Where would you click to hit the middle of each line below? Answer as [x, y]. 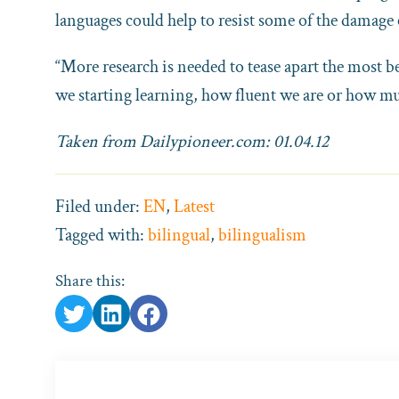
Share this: [90, 281]
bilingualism [262, 235]
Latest [194, 206]
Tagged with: [102, 235]
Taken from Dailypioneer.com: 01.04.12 [194, 141]
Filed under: [99, 206]
